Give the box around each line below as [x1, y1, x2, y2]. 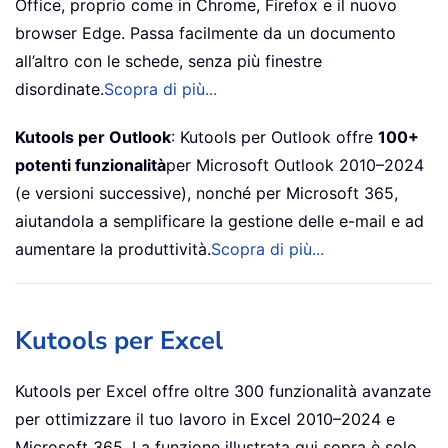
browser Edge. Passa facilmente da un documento [15, 23, 396, 44]
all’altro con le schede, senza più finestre [15, 51, 322, 72]
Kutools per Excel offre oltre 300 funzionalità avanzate [15, 381, 431, 402]
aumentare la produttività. [15, 239, 211, 260]
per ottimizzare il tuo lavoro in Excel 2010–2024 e [15, 409, 395, 430]
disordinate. [15, 79, 104, 100]
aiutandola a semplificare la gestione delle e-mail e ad [15, 211, 424, 232]
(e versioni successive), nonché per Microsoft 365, [15, 183, 398, 204]
